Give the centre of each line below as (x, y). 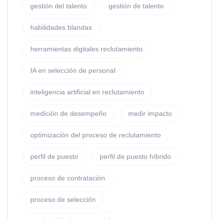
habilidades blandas (61, 27)
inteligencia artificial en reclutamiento (87, 92)
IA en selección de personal (73, 70)
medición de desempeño (68, 113)
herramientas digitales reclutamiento (87, 49)
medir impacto (150, 113)
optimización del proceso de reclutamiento (96, 135)
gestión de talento (136, 6)
